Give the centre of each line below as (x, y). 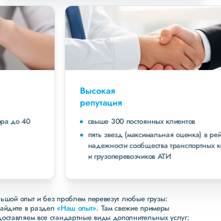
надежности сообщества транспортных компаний (104, 146)
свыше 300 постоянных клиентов (78, 121)
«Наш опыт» (77, 208)
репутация (37, 103)
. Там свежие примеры (133, 208)
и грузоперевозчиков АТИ (66, 156)
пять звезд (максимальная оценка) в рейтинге (99, 135)
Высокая (34, 91)
